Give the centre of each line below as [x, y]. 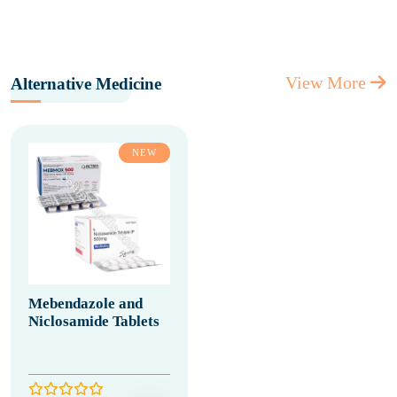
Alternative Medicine [86, 84]
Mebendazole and [86, 304]
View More [328, 82]
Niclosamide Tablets [94, 321]
